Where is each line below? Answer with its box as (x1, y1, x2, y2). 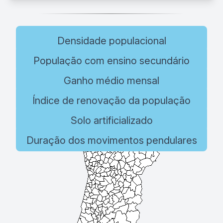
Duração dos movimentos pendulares (26, 134, 197, 147)
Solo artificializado (70, 114, 153, 127)
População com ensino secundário (33, 55, 190, 67)
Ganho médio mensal (64, 75, 159, 87)
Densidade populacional (57, 35, 166, 47)
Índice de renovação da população (32, 95, 191, 107)
